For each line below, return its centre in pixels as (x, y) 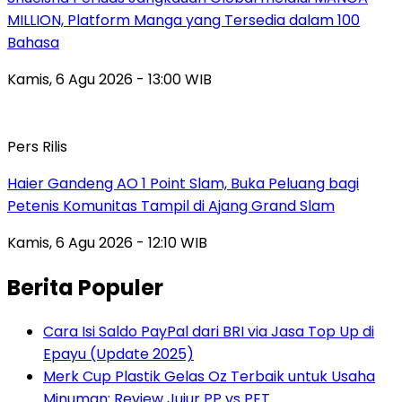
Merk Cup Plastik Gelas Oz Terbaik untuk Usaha (209, 377)
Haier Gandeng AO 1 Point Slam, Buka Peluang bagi (183, 183)
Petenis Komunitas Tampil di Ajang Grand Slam (171, 205)
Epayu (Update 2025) (118, 354)
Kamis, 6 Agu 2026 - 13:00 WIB (109, 79)
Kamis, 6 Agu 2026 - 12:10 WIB (107, 242)
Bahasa (33, 42)
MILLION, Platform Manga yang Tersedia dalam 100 (184, 20)
